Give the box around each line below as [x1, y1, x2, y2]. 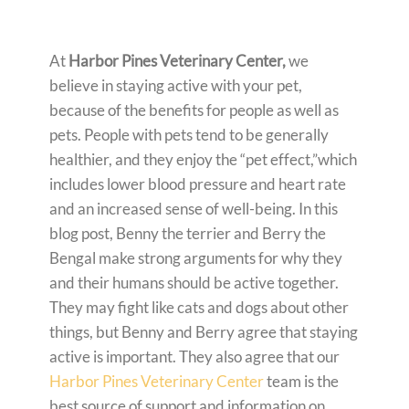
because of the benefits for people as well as [49, 100, 339, 120]
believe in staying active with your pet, [49, 75, 302, 95]
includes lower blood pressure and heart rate [49, 173, 346, 194]
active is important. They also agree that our [49, 346, 340, 366]
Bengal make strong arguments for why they [49, 247, 342, 267]
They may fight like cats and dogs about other [49, 297, 349, 317]
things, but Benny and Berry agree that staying [49, 321, 358, 341]
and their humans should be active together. [49, 272, 339, 292]
